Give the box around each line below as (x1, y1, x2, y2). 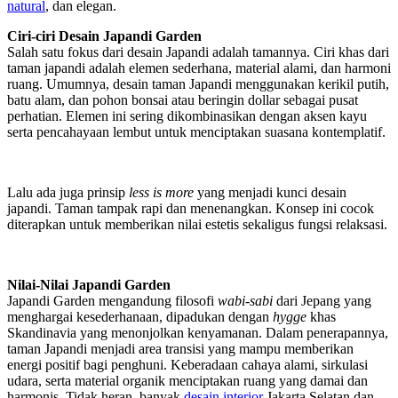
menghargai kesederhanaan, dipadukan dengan (7, 308, 273, 324)
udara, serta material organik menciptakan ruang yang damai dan (7, 372, 368, 388)
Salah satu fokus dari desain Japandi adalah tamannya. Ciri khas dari (7, 44, 389, 60)
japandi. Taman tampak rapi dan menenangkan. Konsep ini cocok (7, 200, 374, 216)
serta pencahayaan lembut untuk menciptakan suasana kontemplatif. (7, 123, 389, 139)
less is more (129, 184, 194, 200)
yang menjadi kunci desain (194, 184, 346, 200)
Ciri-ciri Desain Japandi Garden (7, 28, 202, 44)
